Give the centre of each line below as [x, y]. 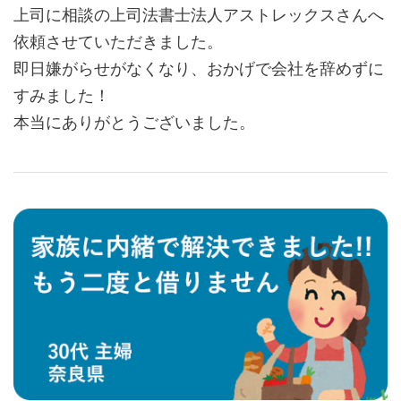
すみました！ [62, 96]
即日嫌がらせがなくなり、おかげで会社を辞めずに [199, 69]
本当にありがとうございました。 [134, 123]
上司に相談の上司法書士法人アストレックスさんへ [199, 15]
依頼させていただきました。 [118, 42]
